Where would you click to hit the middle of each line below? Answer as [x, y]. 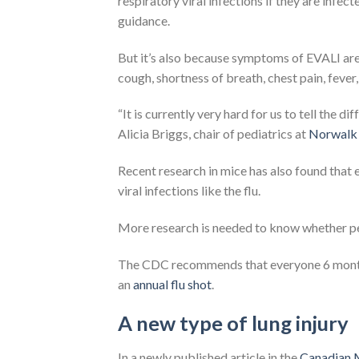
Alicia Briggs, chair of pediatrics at [213, 134]
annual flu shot [172, 284]
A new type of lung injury [233, 323]
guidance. [144, 20]
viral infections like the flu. [189, 191]
